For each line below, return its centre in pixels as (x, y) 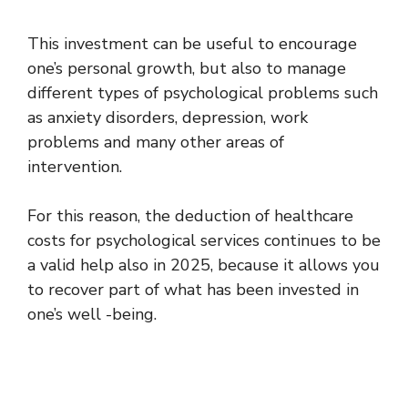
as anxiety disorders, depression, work (168, 117)
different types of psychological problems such (203, 93)
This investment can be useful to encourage (192, 44)
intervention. (75, 167)
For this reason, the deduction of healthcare (190, 216)
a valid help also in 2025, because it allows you (204, 265)
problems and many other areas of (156, 142)
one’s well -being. (92, 314)
